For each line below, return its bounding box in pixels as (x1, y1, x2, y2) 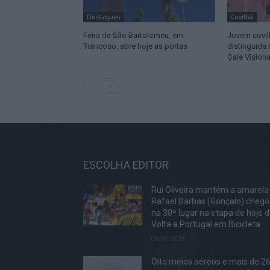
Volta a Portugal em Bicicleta (151, 219, 263, 229)
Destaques (87, 12, 121, 21)
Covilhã (230, 12, 253, 21)
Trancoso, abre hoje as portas (83, 41, 187, 51)
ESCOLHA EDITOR (83, 158, 169, 171)
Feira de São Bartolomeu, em (83, 30, 183, 40)
